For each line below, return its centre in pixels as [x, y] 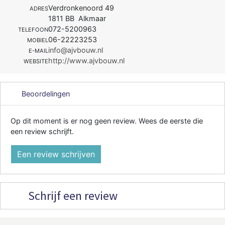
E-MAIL [38, 50]
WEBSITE [36, 61]
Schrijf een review [72, 195]
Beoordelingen [45, 93]
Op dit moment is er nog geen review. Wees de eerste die [107, 121]
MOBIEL [38, 40]
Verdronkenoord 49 [81, 8]
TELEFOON [33, 29]
